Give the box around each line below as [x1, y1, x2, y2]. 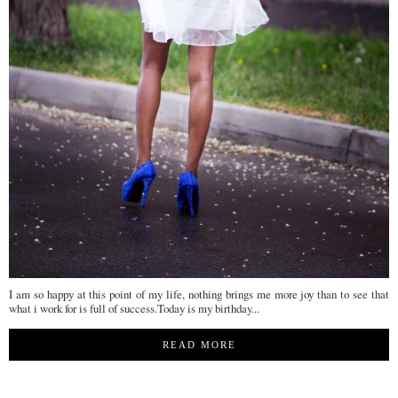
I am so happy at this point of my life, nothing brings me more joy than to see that [9, 286, 389, 303]
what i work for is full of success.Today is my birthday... [9, 300, 259, 317]
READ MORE [162, 339, 236, 351]
